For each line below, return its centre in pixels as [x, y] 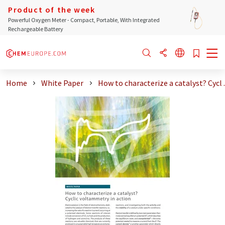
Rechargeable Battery [36, 29]
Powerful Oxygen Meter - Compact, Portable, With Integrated [84, 20]
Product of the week [52, 10]
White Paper [63, 83]
